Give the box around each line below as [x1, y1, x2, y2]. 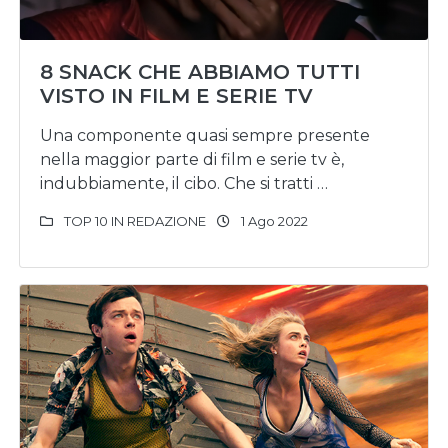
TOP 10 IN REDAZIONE [64, 213, 206, 229]
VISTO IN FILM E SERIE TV [40, 84, 313, 108]
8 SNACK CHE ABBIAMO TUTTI [40, 60, 360, 84]
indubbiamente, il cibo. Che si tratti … [40, 174, 328, 193]
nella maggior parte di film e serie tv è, [40, 150, 344, 169]
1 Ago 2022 [238, 213, 308, 229]
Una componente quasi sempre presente [40, 126, 370, 145]
